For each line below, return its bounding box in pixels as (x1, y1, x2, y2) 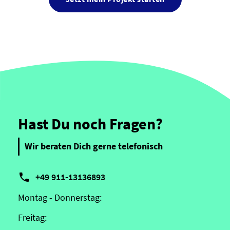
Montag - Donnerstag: (18, 191, 102, 203)
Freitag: (18, 211, 47, 223)
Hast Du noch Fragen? (18, 113, 163, 133)
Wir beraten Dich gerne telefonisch (25, 140, 163, 152)
